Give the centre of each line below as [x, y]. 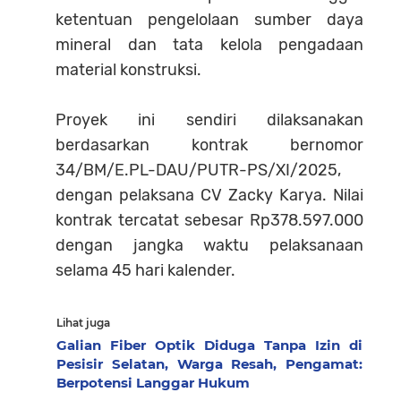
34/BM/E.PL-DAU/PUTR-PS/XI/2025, [198, 170]
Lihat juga [83, 322]
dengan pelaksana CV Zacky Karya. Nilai [209, 195]
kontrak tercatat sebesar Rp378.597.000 [209, 220]
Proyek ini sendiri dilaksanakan [209, 119]
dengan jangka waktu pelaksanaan [209, 245]
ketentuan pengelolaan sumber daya [209, 19]
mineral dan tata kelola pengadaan [209, 44]
